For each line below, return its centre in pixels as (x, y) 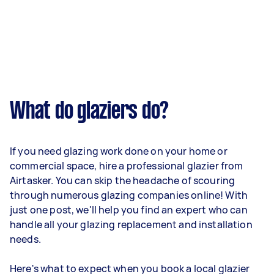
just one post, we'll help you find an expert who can (129, 210)
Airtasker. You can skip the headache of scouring (123, 180)
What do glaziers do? (89, 112)
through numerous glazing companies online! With (129, 195)
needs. (25, 239)
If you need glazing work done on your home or (119, 151)
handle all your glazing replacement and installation (131, 224)
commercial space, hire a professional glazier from (127, 166)
